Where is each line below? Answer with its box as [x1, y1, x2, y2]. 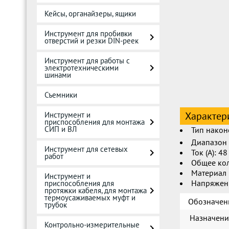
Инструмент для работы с [44, 56, 130, 65]
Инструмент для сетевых [44, 144, 128, 154]
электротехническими [44, 63, 119, 73]
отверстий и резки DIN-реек [44, 36, 139, 45]
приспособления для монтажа [44, 117, 145, 127]
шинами [44, 70, 71, 80]
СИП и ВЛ [44, 124, 77, 134]
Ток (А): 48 [191, 147, 227, 158]
